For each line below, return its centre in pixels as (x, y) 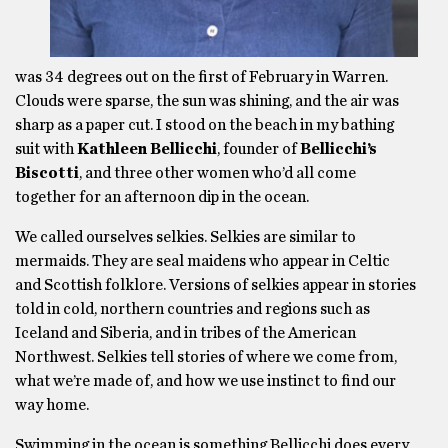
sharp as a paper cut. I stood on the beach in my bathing (204, 125)
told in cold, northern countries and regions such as (192, 309)
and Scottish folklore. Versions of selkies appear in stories (215, 285)
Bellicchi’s (338, 149)
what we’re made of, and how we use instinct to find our (205, 381)
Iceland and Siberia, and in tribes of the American (185, 333)
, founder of (258, 149)
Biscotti (47, 173)
